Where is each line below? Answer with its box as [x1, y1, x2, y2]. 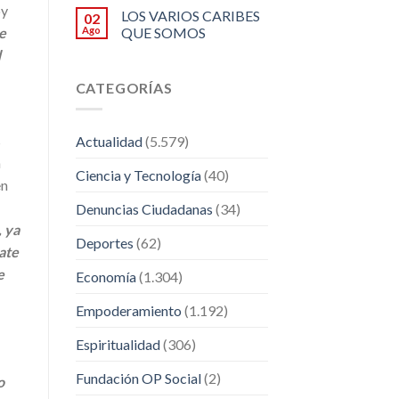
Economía [75, 268, 136, 286]
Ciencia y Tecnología [75, 167, 201, 184]
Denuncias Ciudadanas [75, 200, 213, 218]
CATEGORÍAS [75, 78, 173, 96]
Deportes [75, 234, 134, 252]
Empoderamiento [75, 302, 182, 320]
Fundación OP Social [75, 370, 201, 387]
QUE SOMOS [120, 23, 206, 41]
